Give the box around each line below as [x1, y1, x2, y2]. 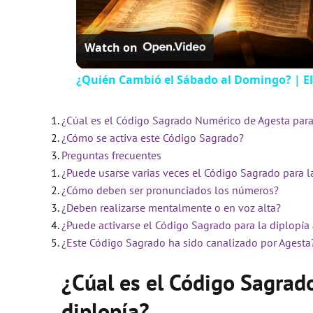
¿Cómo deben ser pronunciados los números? [61, 182, 279, 197]
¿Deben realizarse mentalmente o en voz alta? [61, 200, 281, 214]
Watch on [84, 39, 138, 55]
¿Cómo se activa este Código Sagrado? [61, 130, 244, 145]
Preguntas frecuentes [61, 147, 161, 162]
